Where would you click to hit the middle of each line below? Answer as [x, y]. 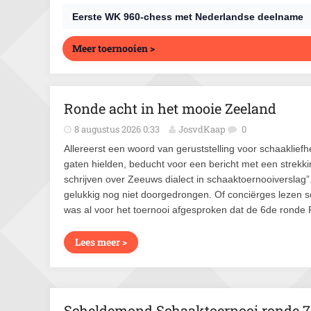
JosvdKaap [202, 129]
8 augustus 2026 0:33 [117, 129]
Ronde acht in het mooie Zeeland [170, 108]
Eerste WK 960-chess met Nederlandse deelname [188, 17]
